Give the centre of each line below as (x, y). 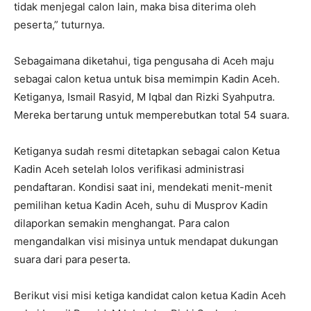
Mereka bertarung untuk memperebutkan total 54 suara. (152, 115)
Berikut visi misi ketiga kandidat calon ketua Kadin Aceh (150, 295)
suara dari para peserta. (72, 259)
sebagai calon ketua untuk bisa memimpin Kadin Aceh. (147, 79)
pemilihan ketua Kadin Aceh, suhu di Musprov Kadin (141, 205)
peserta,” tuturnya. (59, 25)
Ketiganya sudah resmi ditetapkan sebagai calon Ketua (147, 151)
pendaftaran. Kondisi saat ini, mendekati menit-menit (143, 187)
